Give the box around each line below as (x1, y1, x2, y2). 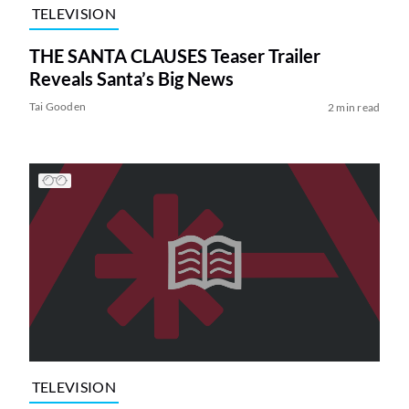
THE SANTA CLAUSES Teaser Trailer (28, 45, 320, 68)
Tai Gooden (28, 100, 87, 114)
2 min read (327, 100, 381, 115)
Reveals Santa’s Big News (28, 68, 234, 90)
